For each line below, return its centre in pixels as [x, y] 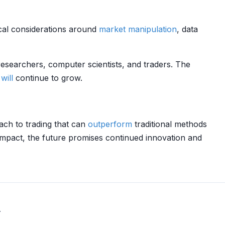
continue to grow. [48, 78]
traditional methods [170, 124]
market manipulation [138, 29]
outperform [110, 124]
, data [187, 29]
